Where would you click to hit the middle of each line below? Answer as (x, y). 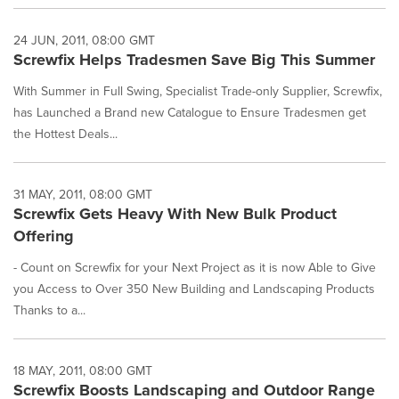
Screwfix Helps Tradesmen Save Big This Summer (194, 60)
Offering (44, 236)
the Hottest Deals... (65, 134)
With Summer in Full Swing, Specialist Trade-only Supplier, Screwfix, (198, 91)
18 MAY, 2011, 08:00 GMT (83, 370)
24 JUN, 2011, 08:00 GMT (84, 40)
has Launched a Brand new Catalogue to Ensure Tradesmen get (190, 112)
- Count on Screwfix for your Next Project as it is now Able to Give (195, 267)
